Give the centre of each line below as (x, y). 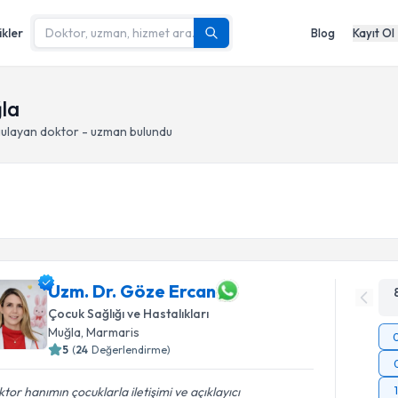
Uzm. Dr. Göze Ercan (132, 291)
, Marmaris (111, 332)
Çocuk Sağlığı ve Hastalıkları (129, 314)
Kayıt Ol (374, 32)
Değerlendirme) (131, 350)
